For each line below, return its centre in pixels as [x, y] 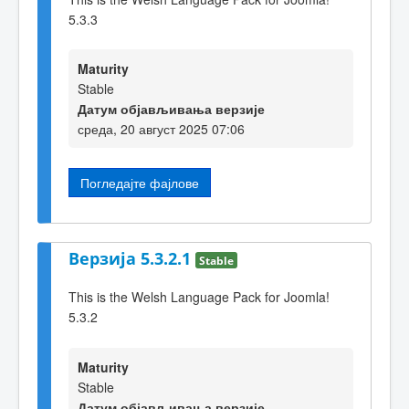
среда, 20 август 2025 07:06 [161, 129]
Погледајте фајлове [140, 183]
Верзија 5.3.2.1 [132, 258]
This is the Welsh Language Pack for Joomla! [199, 297]
